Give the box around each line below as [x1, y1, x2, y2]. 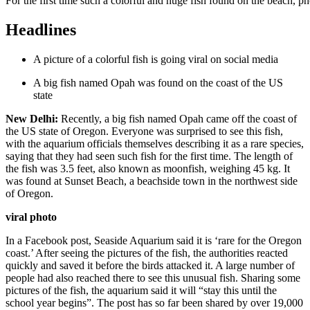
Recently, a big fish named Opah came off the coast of [58, 112, 297, 125]
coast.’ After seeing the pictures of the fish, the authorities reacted [6, 246, 288, 259]
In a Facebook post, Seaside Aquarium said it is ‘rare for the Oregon [6, 234, 302, 246]
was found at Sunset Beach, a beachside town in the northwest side [6, 174, 298, 187]
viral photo [6, 210, 57, 223]
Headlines [6, 20, 76, 39]
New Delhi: [6, 112, 58, 125]
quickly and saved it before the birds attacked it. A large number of [6, 259, 295, 271]
